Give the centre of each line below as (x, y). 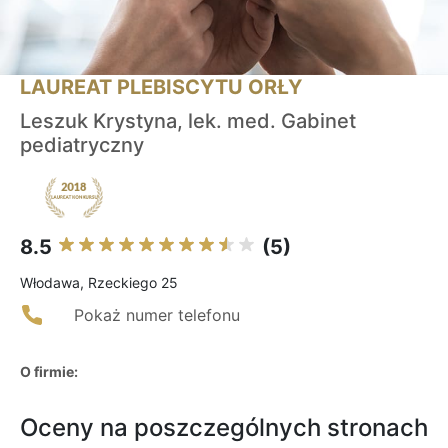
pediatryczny (82, 145)
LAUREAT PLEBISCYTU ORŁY (161, 87)
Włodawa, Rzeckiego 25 (99, 283)
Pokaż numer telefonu (157, 315)
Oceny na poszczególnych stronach (224, 428)
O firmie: (49, 372)
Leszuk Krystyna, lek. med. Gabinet (188, 121)
